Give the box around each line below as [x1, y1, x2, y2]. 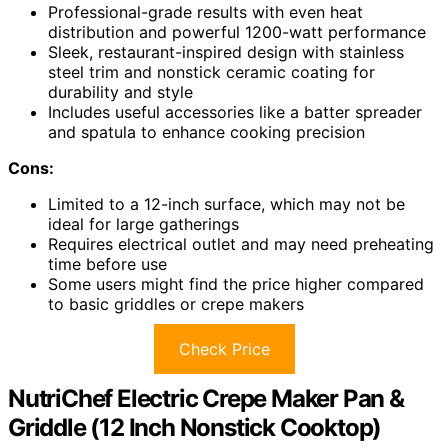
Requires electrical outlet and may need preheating [48, 233, 434, 254]
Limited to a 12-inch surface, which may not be [48, 193, 405, 214]
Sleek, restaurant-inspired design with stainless [48, 41, 404, 62]
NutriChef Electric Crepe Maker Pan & [8, 383, 404, 413]
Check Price [178, 338, 270, 359]
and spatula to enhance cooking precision [48, 121, 365, 142]
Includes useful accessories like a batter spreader [48, 101, 422, 122]
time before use [48, 253, 167, 274]
